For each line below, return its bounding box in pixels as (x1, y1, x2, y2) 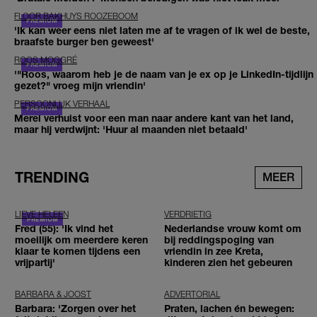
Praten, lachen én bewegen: (164, 302, 294, 315)
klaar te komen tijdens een (15, 245, 140, 258)
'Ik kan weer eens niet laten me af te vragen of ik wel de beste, (14, 24, 310, 37)
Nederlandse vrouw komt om (164, 222, 301, 235)
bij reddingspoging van (164, 234, 274, 246)
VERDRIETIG (164, 209, 212, 220)
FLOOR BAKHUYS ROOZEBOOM (14, 11, 138, 22)
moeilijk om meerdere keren (15, 234, 148, 246)
